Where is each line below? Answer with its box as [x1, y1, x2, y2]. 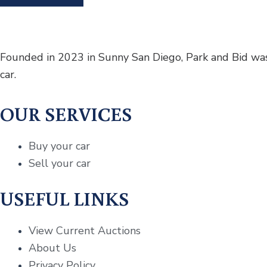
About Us [29, 241, 76, 255]
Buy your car [29, 139, 90, 153]
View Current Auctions [29, 223, 141, 238]
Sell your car [29, 156, 91, 170]
